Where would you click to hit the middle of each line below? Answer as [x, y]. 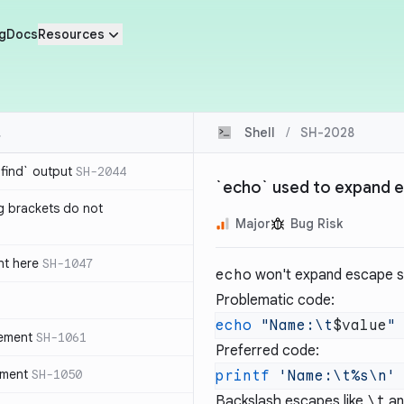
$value [360, 326]
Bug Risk [317, 224]
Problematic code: [275, 300]
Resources [71, 34]
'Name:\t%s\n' [333, 376]
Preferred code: [267, 351]
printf [243, 376]
